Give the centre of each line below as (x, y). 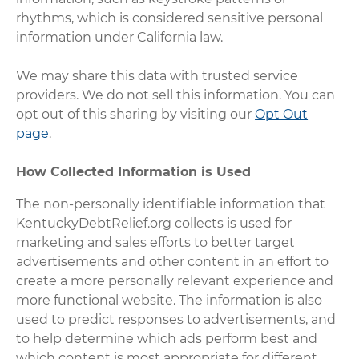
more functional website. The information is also (169, 300)
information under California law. (120, 37)
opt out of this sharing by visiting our (136, 114)
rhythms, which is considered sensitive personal (170, 18)
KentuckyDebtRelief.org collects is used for (154, 223)
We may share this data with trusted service (157, 75)
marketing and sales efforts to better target (156, 242)
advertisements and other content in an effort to (173, 261)
